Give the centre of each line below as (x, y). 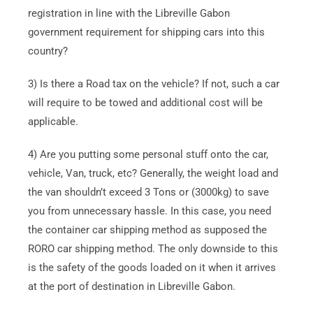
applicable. (53, 121)
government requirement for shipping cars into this (146, 32)
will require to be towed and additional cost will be (145, 102)
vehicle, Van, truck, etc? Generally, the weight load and (153, 173)
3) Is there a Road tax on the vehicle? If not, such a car (153, 83)
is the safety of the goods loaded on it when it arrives (152, 267)
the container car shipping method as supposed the (147, 230)
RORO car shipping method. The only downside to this (153, 248)
